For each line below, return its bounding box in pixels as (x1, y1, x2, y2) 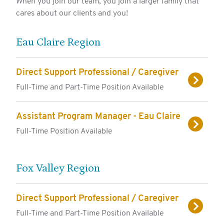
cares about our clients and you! (16, 9, 128, 18)
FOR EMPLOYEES (85, 28, 139, 36)
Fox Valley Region (16, 162, 100, 175)
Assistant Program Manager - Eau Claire (16, 112, 180, 122)
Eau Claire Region (16, 36, 100, 49)
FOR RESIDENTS (86, 9, 138, 17)
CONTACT (96, 47, 127, 55)
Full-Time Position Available (16, 127, 112, 136)
